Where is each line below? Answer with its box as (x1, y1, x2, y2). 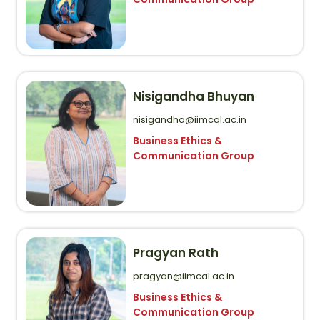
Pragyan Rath (133, 244, 219, 261)
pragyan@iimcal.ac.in (133, 269, 234, 283)
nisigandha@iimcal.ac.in (133, 112, 246, 126)
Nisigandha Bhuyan (133, 87, 254, 105)
